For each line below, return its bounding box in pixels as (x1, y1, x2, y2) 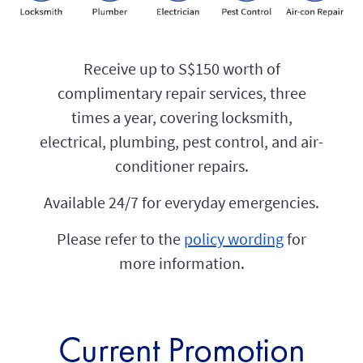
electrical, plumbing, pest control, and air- (40, 130, 323, 152)
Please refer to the (57, 228, 184, 249)
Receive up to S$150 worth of (83, 58, 280, 79)
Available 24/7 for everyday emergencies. (44, 191, 319, 212)
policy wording (184, 228, 284, 249)
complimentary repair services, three (57, 82, 306, 103)
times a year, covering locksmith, (70, 106, 293, 127)
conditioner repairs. (114, 155, 249, 176)
